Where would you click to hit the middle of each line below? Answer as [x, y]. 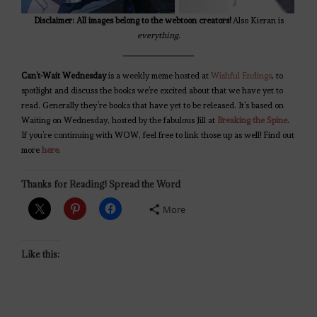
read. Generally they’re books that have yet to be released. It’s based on [152, 106]
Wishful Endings [241, 76]
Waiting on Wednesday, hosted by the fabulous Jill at [119, 121]
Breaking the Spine [252, 121]
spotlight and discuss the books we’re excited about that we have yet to [152, 91]
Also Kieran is [257, 21]
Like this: [40, 254]
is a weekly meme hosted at [158, 76]
